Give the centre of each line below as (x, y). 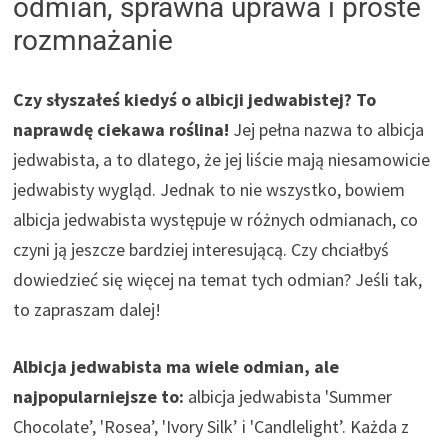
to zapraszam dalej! (87, 309)
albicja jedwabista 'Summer (288, 396)
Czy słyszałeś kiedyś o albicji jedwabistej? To (195, 99)
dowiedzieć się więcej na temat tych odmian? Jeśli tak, (218, 279)
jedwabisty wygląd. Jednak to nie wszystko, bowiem (209, 189)
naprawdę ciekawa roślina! (121, 129)
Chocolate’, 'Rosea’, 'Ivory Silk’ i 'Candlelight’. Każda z (211, 426)
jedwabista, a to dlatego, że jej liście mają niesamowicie (222, 159)
